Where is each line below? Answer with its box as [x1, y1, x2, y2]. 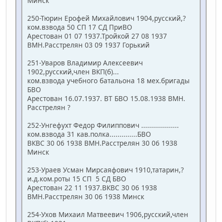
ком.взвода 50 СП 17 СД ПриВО [27, 22, 132, 32]
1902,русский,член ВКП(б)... [27, 67, 119, 77]
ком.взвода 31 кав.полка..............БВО [27, 129, 151, 139]
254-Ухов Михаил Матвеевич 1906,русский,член [27, 210, 188, 220]
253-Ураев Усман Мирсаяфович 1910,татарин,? [27, 165, 184, 175]
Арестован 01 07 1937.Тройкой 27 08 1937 [27, 31, 167, 41]
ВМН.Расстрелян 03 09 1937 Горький [27, 40, 150, 50]
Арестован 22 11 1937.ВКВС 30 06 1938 [27, 183, 157, 193]
